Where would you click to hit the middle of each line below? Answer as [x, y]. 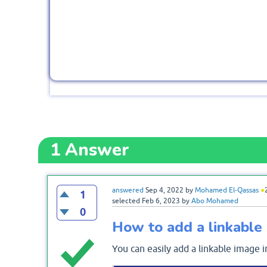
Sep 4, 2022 [164, 190]
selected [126, 201]
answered [128, 190]
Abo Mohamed [215, 201]
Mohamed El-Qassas [226, 190]
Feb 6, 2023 [161, 201]
